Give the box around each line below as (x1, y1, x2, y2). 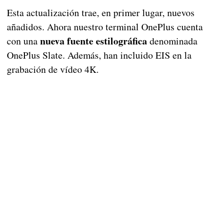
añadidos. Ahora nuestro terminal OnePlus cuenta (6, 20, 203, 34)
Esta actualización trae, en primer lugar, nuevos (6, 6, 195, 20)
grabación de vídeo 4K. (6, 63, 99, 76)
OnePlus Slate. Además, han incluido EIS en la (6, 48, 192, 62)
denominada (147, 34, 197, 48)
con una (6, 34, 40, 48)
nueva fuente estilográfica (40, 34, 147, 48)
